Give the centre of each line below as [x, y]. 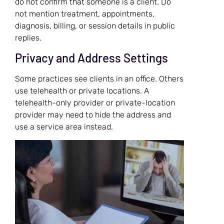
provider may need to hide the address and [93, 115]
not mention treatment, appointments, [85, 13]
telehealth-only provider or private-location [95, 103]
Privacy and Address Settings [91, 58]
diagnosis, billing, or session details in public [95, 25]
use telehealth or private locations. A [82, 91]
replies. [28, 37]
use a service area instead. [64, 127]
